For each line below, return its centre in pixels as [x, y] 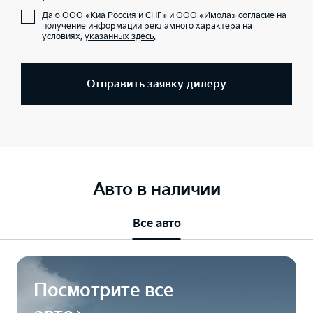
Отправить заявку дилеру [156, 84]
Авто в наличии [156, 190]
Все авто [156, 224]
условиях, [63, 37]
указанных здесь [119, 37]
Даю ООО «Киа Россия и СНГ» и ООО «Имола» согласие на [164, 16]
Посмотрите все [103, 291]
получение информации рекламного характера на [147, 26]
